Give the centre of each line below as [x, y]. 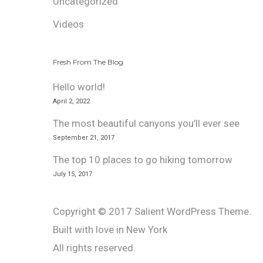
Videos [68, 24]
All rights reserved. [94, 248]
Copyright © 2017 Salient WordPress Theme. [152, 212]
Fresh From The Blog [88, 62]
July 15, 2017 [73, 174]
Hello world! [79, 87]
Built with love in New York [110, 230]
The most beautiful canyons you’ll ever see [146, 124]
